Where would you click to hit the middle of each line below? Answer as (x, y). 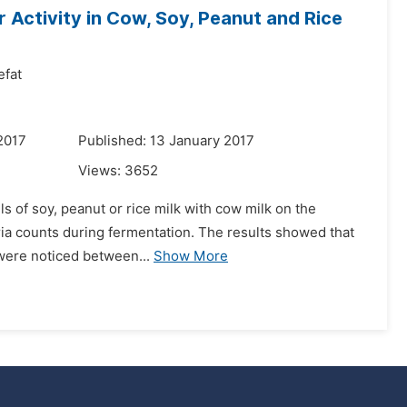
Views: (101, 171)
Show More (191, 256)
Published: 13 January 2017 (166, 141)
